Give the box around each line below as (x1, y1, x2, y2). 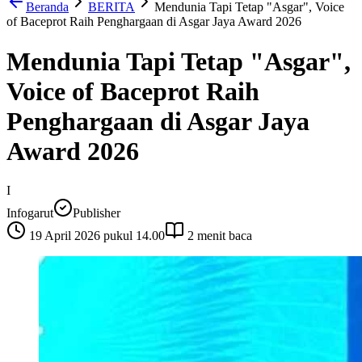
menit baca (194, 229, 252, 242)
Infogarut (6, 206, 53, 220)
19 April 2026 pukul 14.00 (29, 229, 165, 242)
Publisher (73, 206, 120, 220)
